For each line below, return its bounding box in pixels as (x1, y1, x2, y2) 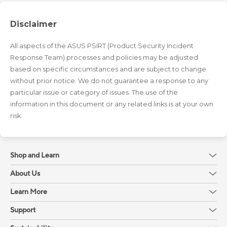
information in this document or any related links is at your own (10, 100, 213, 108)
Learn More (10, 187, 47, 197)
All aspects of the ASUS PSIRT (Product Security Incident (10, 42, 194, 50)
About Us (10, 169, 40, 179)
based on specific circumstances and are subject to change (10, 65, 206, 73)
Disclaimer (10, 19, 57, 29)
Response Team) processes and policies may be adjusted (10, 53, 198, 61)
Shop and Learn (10, 151, 59, 161)
